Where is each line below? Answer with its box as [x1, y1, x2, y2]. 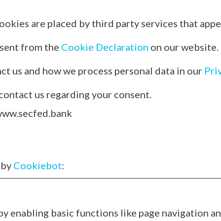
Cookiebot [13, 159, 62, 171]
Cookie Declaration [61, 41, 148, 53]
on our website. [148, 41, 219, 53]
